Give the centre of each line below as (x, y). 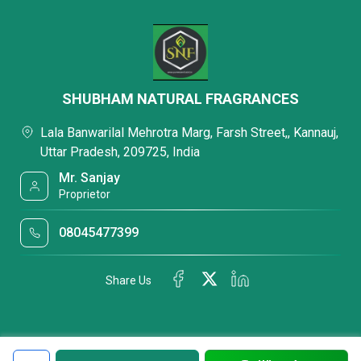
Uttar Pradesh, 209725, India (120, 152)
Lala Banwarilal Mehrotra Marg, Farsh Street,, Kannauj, (189, 133)
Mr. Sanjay (90, 178)
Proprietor (85, 194)
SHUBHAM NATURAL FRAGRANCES (180, 99)
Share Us (129, 280)
